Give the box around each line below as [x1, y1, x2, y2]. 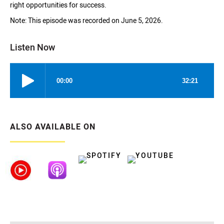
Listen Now [10, 41, 55, 52]
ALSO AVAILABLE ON [10, 121, 95, 131]
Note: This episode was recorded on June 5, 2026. [10, 16, 163, 24]
